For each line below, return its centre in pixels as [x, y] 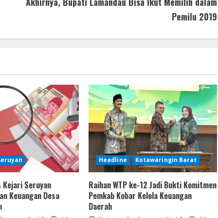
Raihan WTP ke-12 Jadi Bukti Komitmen [152, 185]
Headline [113, 160]
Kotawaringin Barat [166, 160]
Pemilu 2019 [194, 17]
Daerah [100, 207]
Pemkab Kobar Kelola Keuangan [140, 196]
